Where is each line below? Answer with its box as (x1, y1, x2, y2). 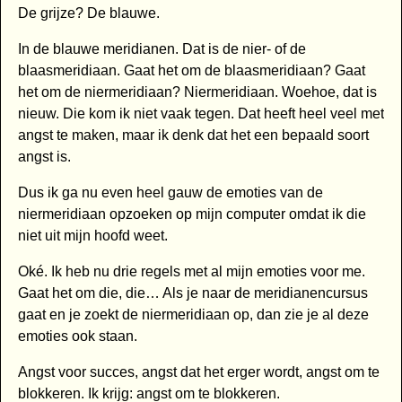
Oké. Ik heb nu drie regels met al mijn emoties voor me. (17, 264, 365, 280)
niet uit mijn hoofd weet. (17, 228, 168, 244)
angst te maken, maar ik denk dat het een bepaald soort (17, 127, 369, 144)
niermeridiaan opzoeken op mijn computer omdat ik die (17, 206, 366, 223)
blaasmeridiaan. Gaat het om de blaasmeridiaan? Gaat (17, 63, 365, 79)
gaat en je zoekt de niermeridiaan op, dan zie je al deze (17, 307, 369, 323)
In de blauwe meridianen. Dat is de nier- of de (17, 41, 306, 57)
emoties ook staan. (17, 328, 137, 345)
